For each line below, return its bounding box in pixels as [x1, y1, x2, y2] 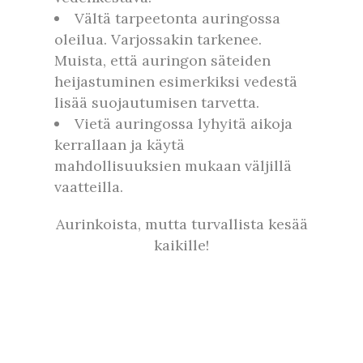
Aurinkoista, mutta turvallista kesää [55, 215, 308, 234]
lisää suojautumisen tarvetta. [54, 93, 259, 113]
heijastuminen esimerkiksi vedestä [54, 72, 297, 92]
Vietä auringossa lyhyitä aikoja [75, 114, 293, 134]
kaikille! [154, 236, 209, 255]
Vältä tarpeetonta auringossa [75, 9, 280, 28]
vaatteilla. [54, 177, 123, 197]
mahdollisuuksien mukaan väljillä [54, 156, 292, 176]
